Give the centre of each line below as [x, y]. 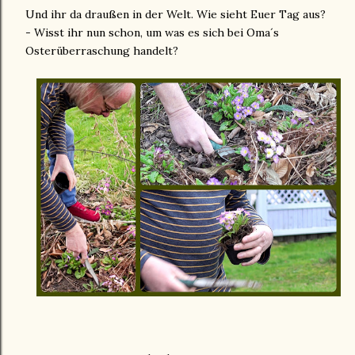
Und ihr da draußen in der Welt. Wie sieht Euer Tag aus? [176, 15]
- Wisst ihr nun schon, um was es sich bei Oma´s [152, 33]
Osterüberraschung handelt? [102, 51]
